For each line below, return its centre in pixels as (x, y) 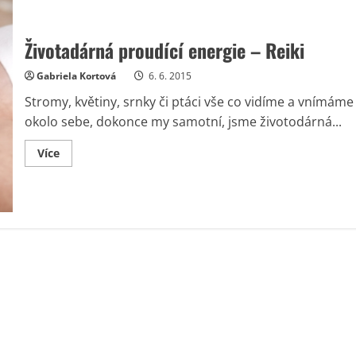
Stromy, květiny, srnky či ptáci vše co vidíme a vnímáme (189, 101)
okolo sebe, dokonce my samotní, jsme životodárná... (183, 121)
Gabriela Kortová (76, 75)
